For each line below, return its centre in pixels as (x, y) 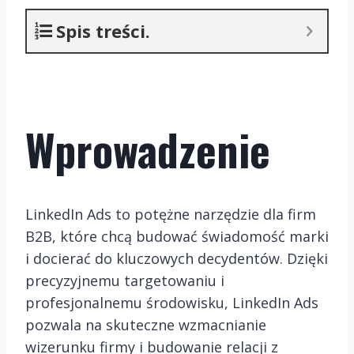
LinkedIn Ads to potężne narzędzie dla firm (171, 214)
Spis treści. (103, 30)
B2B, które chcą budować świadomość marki (177, 236)
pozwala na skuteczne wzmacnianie (146, 324)
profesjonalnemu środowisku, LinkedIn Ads (172, 302)
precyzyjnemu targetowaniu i (125, 280)
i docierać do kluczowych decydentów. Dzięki (177, 258)
